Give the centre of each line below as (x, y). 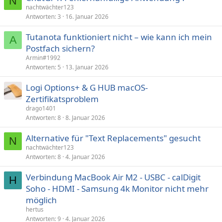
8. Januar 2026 (85, 118)
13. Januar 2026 (87, 67)
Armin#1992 (43, 58)
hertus (35, 209)
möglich (41, 200)
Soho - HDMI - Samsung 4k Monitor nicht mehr (117, 189)
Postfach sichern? (60, 48)
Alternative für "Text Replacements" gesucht (113, 138)
